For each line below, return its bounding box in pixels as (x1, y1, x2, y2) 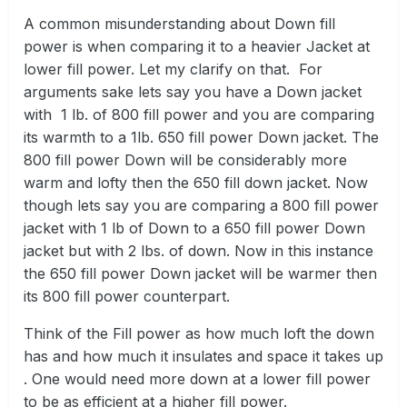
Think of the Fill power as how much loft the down (24, 324, 374, 343)
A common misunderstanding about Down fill (24, 15, 335, 34)
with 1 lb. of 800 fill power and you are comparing (24, 105, 374, 124)
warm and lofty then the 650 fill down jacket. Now (24, 174, 368, 193)
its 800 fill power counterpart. (24, 287, 230, 306)
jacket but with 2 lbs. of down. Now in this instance (24, 242, 373, 261)
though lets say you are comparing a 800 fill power (24, 196, 379, 215)
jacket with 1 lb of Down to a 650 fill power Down (24, 219, 365, 238)
